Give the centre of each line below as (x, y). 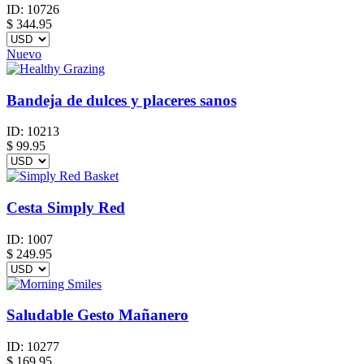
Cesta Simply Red (66, 208)
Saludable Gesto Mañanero (97, 315)
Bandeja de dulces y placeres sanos (121, 100)
